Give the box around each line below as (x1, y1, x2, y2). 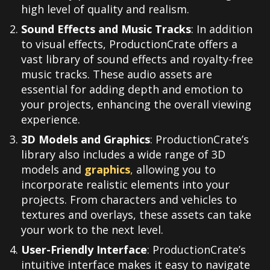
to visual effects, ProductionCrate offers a (21, 36, 237, 51)
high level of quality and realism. (21, 1, 189, 16)
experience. (21, 111, 80, 127)
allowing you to (133, 162, 216, 177)
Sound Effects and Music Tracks (21, 21, 191, 36)
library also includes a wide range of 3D (21, 146, 225, 162)
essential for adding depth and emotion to (21, 81, 243, 96)
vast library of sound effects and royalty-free (21, 51, 253, 66)
